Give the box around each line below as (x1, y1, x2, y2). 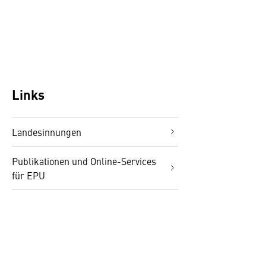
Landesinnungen (12, 125, 81, 138)
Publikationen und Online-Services (12, 154, 156, 167)
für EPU (12, 169, 45, 182)
